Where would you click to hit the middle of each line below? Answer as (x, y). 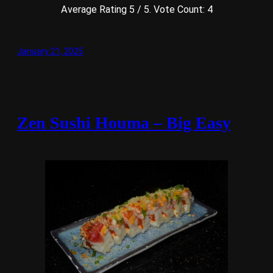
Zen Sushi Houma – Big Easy (124, 123)
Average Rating (95, 9)
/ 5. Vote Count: (171, 9)
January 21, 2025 (50, 51)
